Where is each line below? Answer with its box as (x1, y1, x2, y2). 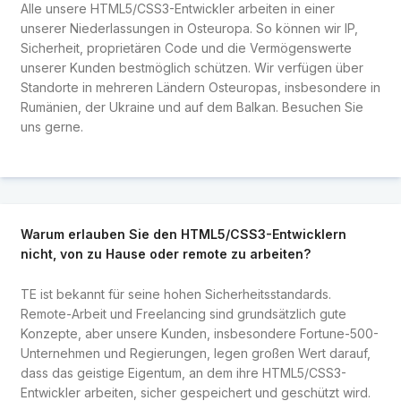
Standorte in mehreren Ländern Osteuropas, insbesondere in (20, 79, 380, 95)
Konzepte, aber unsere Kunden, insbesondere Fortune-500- (20, 325, 379, 341)
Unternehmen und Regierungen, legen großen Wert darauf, (20, 345, 371, 361)
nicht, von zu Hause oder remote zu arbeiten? (20, 246, 311, 262)
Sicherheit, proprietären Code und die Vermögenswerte (20, 39, 352, 55)
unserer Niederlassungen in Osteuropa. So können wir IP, (20, 20, 358, 36)
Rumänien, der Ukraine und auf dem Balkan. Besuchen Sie (20, 98, 363, 115)
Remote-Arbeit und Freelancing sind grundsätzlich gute (20, 305, 346, 321)
